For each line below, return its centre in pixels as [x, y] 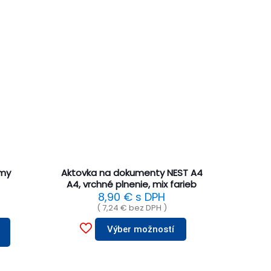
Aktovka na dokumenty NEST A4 [132, 173]
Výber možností [141, 230]
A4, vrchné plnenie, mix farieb [132, 184]
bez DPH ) [147, 208]
